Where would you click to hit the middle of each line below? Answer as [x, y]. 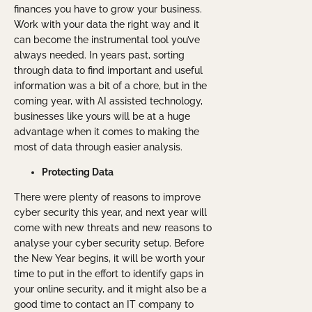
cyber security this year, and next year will [110, 213]
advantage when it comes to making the [107, 132]
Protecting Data [78, 172]
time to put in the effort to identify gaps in [109, 274]
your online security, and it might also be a [110, 289]
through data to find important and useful [108, 71]
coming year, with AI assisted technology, [108, 101]
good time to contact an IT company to [104, 305]
